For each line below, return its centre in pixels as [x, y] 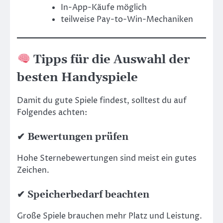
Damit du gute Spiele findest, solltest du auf [102, 100]
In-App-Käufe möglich [104, 7]
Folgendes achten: [52, 112]
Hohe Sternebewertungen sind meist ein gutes [107, 158]
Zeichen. [33, 170]
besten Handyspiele [77, 77]
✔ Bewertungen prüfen [73, 137]
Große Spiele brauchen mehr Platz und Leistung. [110, 216]
